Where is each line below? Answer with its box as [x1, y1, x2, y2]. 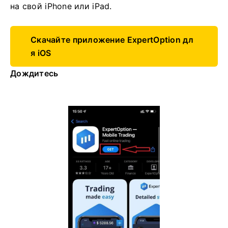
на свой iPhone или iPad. [10, 1, 112, 12]
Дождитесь [10, 68, 59, 79]
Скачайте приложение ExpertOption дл [31, 35, 193, 45]
